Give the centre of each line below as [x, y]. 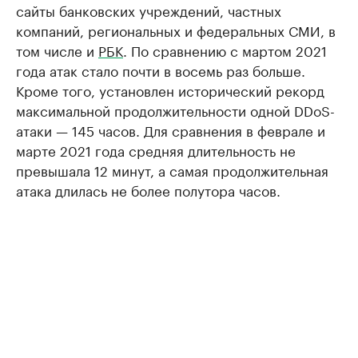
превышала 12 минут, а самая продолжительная [172, 170]
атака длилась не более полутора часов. [148, 190]
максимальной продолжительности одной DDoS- [175, 110]
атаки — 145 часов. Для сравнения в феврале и [171, 130]
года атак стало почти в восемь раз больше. [161, 70]
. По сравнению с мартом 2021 [225, 50]
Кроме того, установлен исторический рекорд [170, 90]
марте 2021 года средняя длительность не [156, 150]
